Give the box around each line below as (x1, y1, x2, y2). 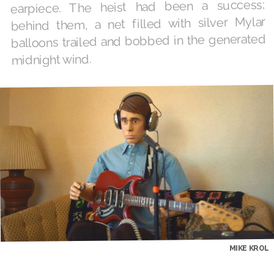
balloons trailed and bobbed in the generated (11, 31, 266, 51)
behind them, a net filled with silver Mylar (10, 14, 265, 34)
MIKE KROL (229, 244, 269, 253)
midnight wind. (11, 51, 92, 68)
